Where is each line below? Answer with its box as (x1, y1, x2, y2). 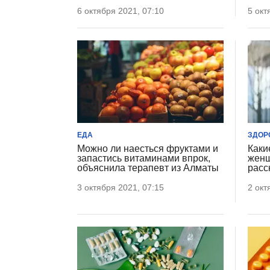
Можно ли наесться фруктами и (77, 143, 218, 154)
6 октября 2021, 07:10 (77, 6, 164, 16)
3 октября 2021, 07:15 (77, 182, 164, 192)
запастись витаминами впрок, (77, 152, 210, 163)
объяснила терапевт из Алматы (77, 162, 219, 173)
